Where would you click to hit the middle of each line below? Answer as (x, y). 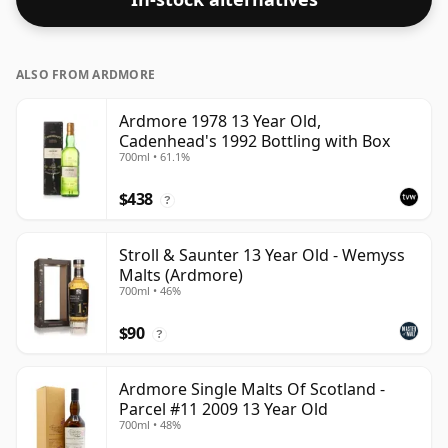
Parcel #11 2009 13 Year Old (223, 409)
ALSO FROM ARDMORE (86, 75)
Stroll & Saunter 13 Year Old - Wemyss (262, 255)
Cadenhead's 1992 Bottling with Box (254, 141)
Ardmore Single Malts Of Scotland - (252, 389)
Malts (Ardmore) (181, 275)
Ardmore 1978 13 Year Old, (220, 121)
